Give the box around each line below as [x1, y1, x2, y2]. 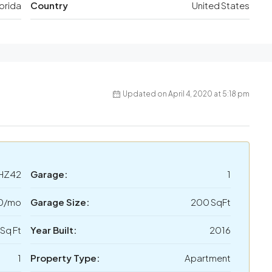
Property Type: [30, 252, 100, 264]
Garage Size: [30, 196, 89, 208]
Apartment [185, 252, 231, 264]
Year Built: [30, 224, 76, 236]
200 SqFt [191, 196, 231, 208]
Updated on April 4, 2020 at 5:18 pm [123, 89, 250, 99]
